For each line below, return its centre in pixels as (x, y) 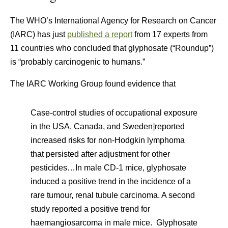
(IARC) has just (39, 34)
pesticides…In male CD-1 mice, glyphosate (108, 168)
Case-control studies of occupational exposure (114, 113)
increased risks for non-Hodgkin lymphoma (108, 140)
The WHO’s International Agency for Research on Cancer (113, 21)
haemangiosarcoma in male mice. (91, 223)
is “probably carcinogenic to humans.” (78, 62)
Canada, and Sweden (113, 126)
